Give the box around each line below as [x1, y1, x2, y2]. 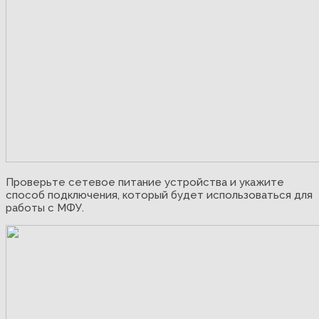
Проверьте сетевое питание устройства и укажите [6, 175, 284, 189]
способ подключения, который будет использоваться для [6, 188, 313, 202]
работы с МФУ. [6, 201, 84, 214]
